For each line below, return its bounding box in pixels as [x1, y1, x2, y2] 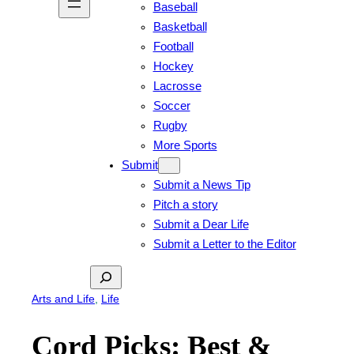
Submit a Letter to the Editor [153, 237, 296, 250]
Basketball [153, 20, 207, 33]
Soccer [153, 99, 190, 112]
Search [88, 268, 126, 281]
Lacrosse [153, 79, 201, 92]
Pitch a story [153, 198, 218, 211]
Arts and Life [32, 292, 95, 306]
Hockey [153, 59, 194, 73]
